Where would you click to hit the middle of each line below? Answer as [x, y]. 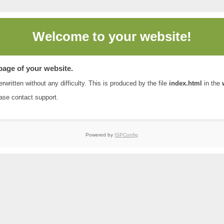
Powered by [100, 134]
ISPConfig [126, 134]
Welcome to [70, 37]
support [45, 97]
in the [212, 83]
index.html [185, 83]
